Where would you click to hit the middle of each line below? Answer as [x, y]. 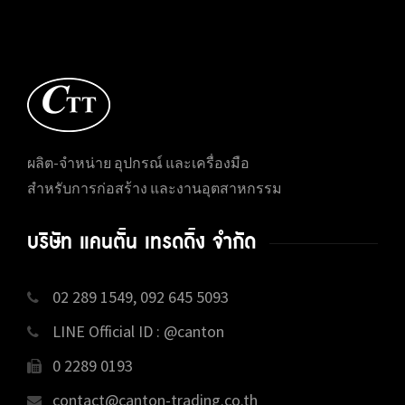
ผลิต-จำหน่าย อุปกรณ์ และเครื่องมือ [138, 163]
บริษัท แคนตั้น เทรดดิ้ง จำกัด [141, 243]
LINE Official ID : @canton [133, 332]
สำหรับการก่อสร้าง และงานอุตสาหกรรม [155, 188]
